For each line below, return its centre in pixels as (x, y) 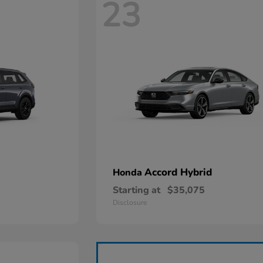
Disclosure (130, 203)
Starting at (137, 190)
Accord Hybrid (178, 172)
